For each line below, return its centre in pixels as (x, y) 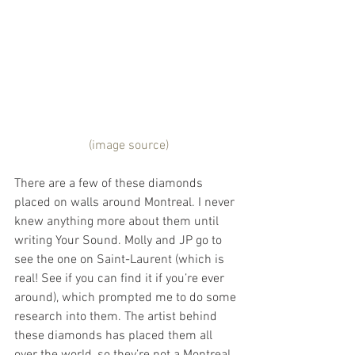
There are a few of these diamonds (110, 184)
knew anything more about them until (118, 222)
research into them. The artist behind (117, 317)
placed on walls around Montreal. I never (126, 203)
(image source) (128, 146)
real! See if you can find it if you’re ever (121, 279)
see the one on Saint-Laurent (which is (121, 260)
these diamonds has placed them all (115, 336)
